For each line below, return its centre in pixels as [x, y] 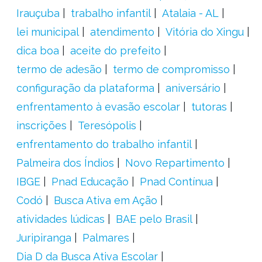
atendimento [122, 32]
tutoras [209, 107]
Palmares [106, 238]
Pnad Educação [90, 182]
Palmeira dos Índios [65, 163]
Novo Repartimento [175, 163]
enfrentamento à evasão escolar [98, 107]
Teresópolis [107, 125]
